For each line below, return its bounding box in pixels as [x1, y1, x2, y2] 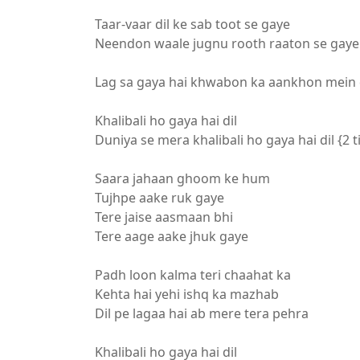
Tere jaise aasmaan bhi [95, 208, 233, 226]
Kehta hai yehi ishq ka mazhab [95, 285, 279, 303]
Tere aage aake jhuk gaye [95, 227, 248, 245]
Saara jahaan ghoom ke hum [95, 170, 270, 187]
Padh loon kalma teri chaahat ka [95, 266, 291, 284]
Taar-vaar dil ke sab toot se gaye [95, 15, 290, 33]
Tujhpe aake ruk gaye [95, 189, 224, 207]
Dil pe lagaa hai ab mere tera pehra [95, 305, 309, 322]
